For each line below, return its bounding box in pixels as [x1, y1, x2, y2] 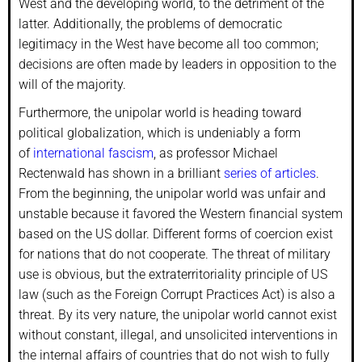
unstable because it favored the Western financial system [19, 205, 343, 221]
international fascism [33, 145, 154, 161]
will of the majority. [19, 76, 126, 92]
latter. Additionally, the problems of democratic [19, 15, 282, 32]
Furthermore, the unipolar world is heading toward [19, 104, 301, 120]
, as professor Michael [154, 145, 278, 161]
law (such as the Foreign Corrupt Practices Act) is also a [19, 286, 335, 302]
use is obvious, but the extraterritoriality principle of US [19, 266, 327, 282]
